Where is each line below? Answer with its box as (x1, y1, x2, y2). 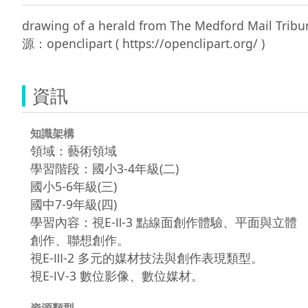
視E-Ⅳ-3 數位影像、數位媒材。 (30, 267, 203, 284)
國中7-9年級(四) (30, 195, 117, 212)
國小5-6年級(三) (30, 177, 117, 195)
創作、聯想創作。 (30, 231, 129, 248)
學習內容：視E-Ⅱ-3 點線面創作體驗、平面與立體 (30, 213, 297, 230)
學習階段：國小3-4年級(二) (30, 159, 179, 177)
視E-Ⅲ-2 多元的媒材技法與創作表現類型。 (30, 249, 263, 266)
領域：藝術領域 (30, 142, 117, 159)
